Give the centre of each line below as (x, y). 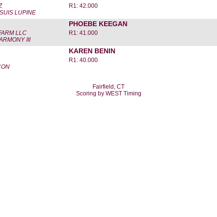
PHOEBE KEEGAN (98, 24)
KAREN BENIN (92, 51)
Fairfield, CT (108, 87)
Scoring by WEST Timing (108, 93)
